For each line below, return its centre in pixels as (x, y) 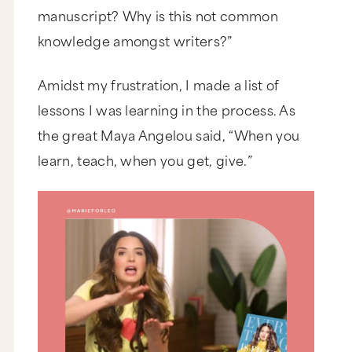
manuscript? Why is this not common (158, 15)
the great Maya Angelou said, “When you (169, 135)
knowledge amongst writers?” (137, 40)
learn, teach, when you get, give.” (147, 160)
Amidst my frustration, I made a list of (159, 84)
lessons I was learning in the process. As (167, 110)
